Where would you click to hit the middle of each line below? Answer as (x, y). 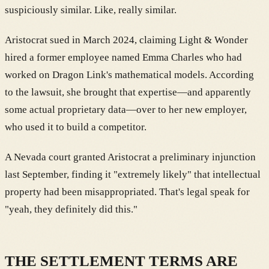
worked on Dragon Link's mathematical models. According (129, 74)
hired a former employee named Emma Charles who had (123, 57)
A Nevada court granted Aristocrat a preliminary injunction (130, 157)
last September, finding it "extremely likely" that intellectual (133, 174)
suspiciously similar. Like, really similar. (91, 10)
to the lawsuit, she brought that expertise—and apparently (128, 92)
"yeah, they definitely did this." (71, 209)
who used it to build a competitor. (76, 127)
